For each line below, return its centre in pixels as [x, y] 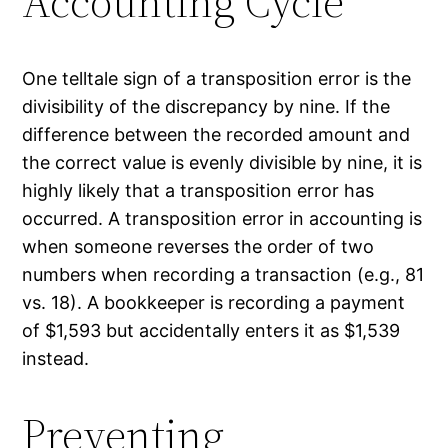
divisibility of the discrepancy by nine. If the [206, 106]
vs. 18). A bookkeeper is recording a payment [214, 302]
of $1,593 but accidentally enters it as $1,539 [211, 330]
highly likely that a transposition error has [198, 190]
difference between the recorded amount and [216, 134]
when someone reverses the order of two [198, 246]
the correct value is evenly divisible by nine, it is [222, 162]
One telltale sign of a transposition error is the [217, 78]
